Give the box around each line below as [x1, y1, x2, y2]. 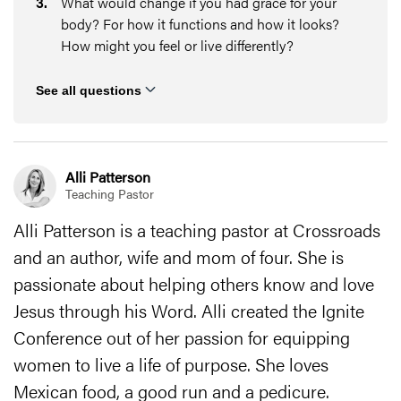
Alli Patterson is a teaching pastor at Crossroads [13, 216, 380, 243]
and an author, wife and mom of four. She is [13, 243, 344, 269]
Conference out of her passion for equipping [13, 323, 350, 350]
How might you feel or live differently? [61, 35, 294, 55]
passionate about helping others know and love [13, 269, 374, 296]
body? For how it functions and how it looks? [61, 13, 339, 34]
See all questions [36, 83, 141, 98]
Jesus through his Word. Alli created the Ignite [13, 296, 364, 323]
